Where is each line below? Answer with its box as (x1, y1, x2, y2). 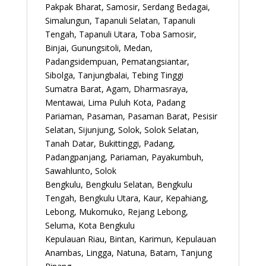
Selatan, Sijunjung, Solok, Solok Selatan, (45, 123, 199, 135)
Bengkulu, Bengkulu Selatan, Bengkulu (45, 178, 192, 190)
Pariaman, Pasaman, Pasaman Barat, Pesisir (45, 110, 217, 122)
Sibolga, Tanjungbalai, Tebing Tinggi (45, 69, 183, 81)
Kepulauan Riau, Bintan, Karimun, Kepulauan (45, 233, 216, 245)
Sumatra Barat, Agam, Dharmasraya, (45, 83, 188, 94)
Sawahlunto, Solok (45, 164, 116, 176)
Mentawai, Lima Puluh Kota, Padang (45, 96, 185, 108)
